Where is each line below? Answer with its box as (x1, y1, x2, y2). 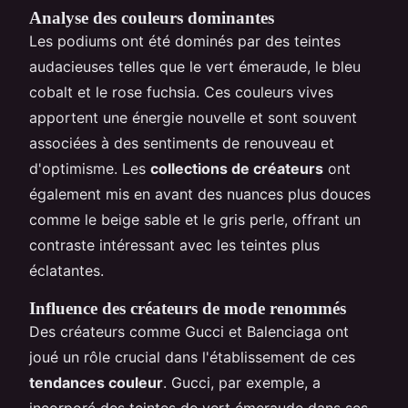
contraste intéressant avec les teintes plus (29, 235, 320, 254)
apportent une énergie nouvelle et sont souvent (29, 107, 357, 127)
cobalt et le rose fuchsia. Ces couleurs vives (29, 82, 333, 101)
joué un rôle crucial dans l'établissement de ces (29, 347, 355, 366)
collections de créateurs (150, 158, 323, 178)
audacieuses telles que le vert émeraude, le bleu (29, 56, 361, 76)
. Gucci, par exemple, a (163, 372, 321, 392)
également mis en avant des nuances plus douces (29, 184, 371, 203)
